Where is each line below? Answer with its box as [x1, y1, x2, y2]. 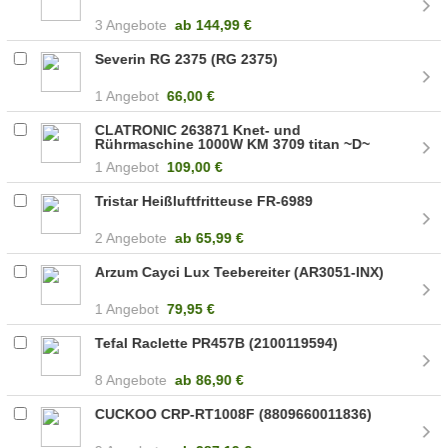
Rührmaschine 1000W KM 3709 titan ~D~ [95, 135, 371, 152]
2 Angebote [95, 229, 168, 246]
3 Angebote [95, 16, 168, 33]
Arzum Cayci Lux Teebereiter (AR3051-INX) [95, 263, 385, 280]
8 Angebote [95, 371, 168, 388]
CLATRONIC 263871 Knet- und [95, 121, 302, 138]
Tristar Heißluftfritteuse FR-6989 [95, 192, 314, 209]
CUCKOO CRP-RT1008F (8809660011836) [95, 405, 373, 422]
